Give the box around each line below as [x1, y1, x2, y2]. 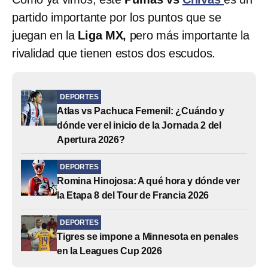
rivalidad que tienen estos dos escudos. [12, 46, 216, 60]
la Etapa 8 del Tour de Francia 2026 [57, 190, 209, 200]
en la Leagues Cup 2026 [57, 245, 163, 256]
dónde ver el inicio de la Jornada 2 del [57, 120, 221, 130]
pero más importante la [126, 28, 250, 42]
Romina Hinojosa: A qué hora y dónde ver [57, 175, 240, 186]
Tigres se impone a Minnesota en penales [57, 231, 239, 242]
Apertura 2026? [57, 134, 125, 145]
